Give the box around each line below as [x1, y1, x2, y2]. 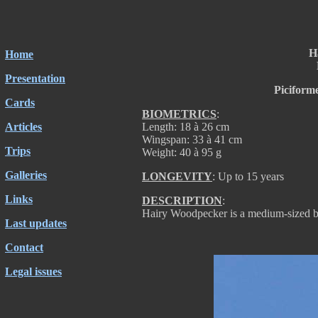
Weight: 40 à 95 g [142, 146, 221, 158]
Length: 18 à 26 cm [142, 121, 229, 133]
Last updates [5, 217, 67, 229]
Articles [5, 121, 42, 133]
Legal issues [5, 265, 62, 278]
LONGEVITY [142, 170, 212, 182]
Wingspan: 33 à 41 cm [142, 133, 242, 146]
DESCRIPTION [142, 194, 222, 207]
